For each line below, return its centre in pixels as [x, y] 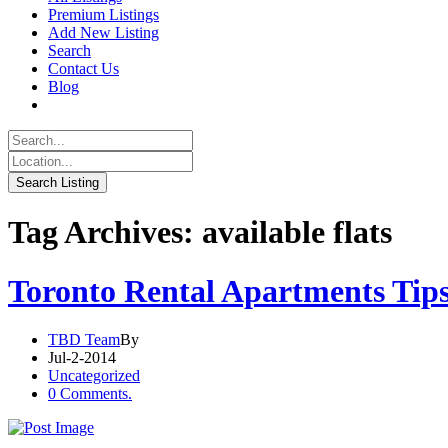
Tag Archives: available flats [200, 232]
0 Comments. [90, 394]
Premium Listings [103, 14]
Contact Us [83, 68]
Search [69, 50]
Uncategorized [94, 376]
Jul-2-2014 [82, 358]
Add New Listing [103, 32]
